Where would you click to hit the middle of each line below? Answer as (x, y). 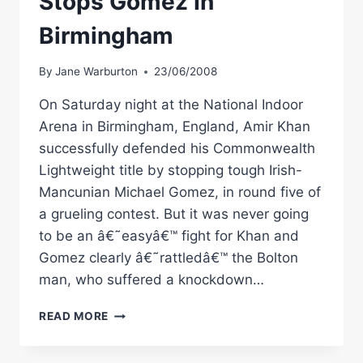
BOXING (132, 312)
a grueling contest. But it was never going (174, 214)
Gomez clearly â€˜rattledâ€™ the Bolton (169, 258)
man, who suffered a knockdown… (152, 280)
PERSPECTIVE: (151, 329)
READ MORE (74, 316)
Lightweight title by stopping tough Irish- (171, 171)
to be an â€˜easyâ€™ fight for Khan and (169, 236)
